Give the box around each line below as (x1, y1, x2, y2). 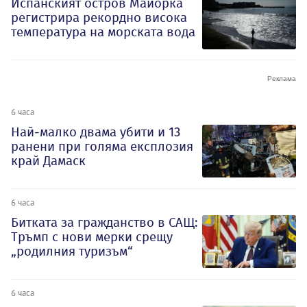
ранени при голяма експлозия (11, 138, 193, 155)
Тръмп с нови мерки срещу (11, 228, 173, 245)
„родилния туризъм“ (11, 243, 133, 259)
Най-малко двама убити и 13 (11, 124, 180, 140)
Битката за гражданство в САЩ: (11, 214, 198, 230)
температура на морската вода (11, 24, 195, 40)
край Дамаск (11, 153, 86, 169)
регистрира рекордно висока (11, 10, 187, 26)
